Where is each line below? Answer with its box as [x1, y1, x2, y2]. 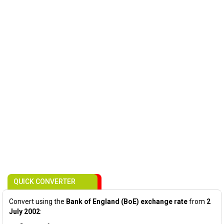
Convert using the [9, 197, 66, 205]
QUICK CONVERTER [13, 177, 75, 185]
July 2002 [9, 207, 40, 215]
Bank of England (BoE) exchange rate [66, 197, 187, 205]
